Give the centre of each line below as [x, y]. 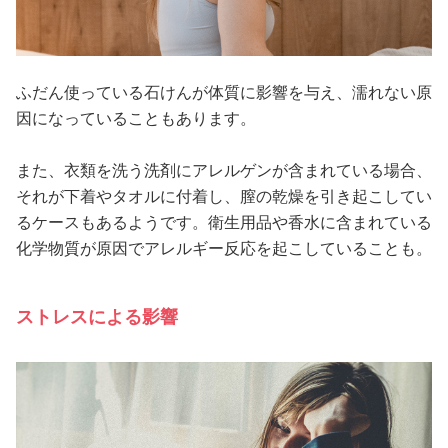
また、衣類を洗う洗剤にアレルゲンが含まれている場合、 [224, 170]
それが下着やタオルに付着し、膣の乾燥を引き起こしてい [224, 196]
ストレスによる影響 [97, 316]
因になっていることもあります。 [136, 118]
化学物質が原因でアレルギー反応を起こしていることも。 [224, 248]
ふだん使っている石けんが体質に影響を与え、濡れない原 [224, 92]
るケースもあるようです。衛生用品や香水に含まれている [224, 222]
